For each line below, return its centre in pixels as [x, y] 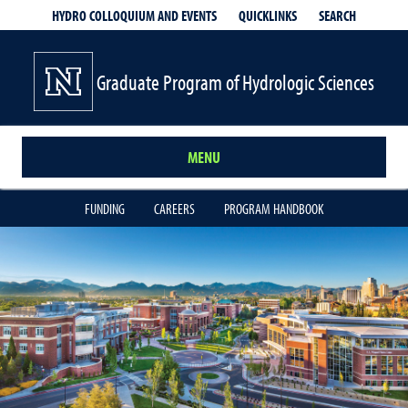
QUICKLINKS [268, 15]
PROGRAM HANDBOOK [274, 209]
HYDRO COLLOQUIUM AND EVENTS [134, 15]
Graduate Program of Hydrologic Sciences [235, 82]
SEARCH [337, 15]
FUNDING [105, 209]
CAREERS [174, 209]
